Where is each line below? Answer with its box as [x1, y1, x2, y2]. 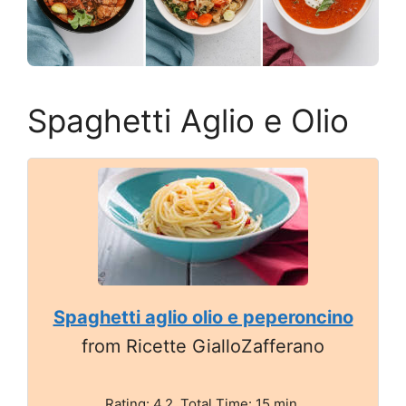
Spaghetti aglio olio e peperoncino [53, 305, 353, 328]
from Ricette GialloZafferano [82, 334, 324, 357]
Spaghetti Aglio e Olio [27, 101, 349, 140]
